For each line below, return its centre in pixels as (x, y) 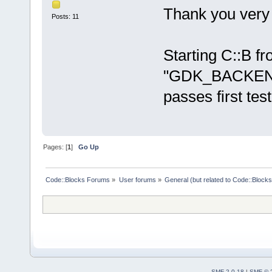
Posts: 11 (65, 16)
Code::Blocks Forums (78, 180)
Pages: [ (56, 147)
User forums (137, 180)
